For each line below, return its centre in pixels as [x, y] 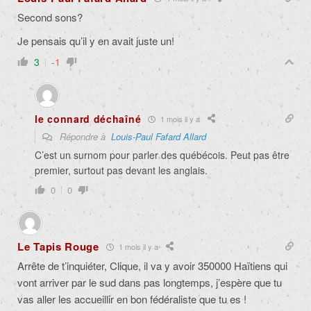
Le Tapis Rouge [58, 247]
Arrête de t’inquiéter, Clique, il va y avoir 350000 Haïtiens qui [152, 266]
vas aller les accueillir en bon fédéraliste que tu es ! [132, 299]
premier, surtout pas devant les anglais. [121, 170]
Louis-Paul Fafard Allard [159, 137]
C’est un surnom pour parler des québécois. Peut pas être [162, 155]
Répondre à [84, 137]
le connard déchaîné [88, 119]
